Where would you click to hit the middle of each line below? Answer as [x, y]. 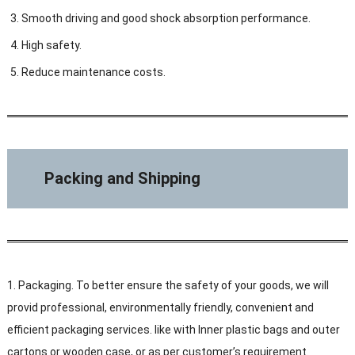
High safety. [51, 46]
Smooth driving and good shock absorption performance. [166, 19]
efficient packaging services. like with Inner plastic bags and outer [173, 330]
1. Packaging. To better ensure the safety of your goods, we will [168, 286]
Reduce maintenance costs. [93, 73]
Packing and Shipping [123, 179]
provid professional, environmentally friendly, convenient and [160, 308]
